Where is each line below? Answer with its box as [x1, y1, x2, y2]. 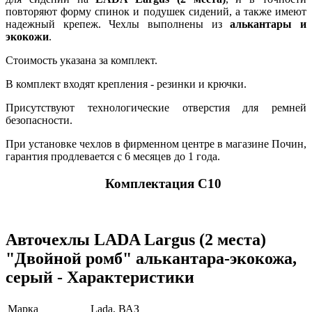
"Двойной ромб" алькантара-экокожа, [6, 249, 297, 268]
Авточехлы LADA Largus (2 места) [6, 231, 266, 249]
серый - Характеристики [6, 268, 194, 287]
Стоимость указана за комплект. [6, 54, 157, 67]
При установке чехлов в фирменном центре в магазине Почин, [6, 138, 306, 150]
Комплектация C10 [104, 175, 221, 191]
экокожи [6, 31, 49, 43]
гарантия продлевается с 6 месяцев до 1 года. [6, 150, 220, 163]
